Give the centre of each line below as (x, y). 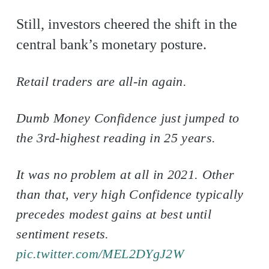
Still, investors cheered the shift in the (126, 24)
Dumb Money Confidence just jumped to (128, 118)
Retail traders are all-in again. (101, 81)
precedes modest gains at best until (114, 214)
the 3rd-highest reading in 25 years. (116, 138)
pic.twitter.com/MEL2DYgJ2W (100, 254)
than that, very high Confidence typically (130, 194)
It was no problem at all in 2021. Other (125, 174)
